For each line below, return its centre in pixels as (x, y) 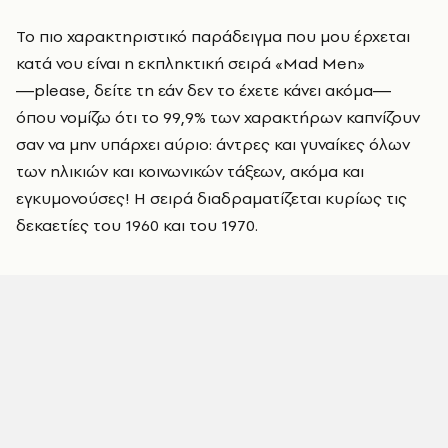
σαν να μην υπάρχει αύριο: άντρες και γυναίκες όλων (213, 144)
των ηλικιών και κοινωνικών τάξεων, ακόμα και (190, 171)
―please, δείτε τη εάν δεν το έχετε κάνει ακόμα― (203, 90)
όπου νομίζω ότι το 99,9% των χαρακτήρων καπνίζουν (218, 117)
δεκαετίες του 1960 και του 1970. (137, 225)
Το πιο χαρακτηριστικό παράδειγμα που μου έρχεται (213, 36)
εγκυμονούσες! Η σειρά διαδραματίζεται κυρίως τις (211, 198)
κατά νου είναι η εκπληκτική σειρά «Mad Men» (190, 63)
